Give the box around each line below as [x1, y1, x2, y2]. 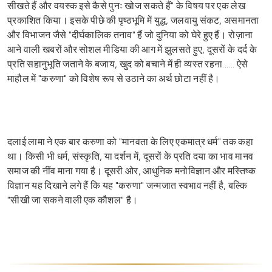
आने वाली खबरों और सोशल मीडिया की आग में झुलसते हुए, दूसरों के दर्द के [7, 42, 257, 56]
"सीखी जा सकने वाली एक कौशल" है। [7, 193, 138, 206]
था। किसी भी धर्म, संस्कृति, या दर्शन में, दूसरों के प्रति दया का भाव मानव [7, 149, 254, 163]
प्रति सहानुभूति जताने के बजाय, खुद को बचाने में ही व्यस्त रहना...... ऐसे [7, 57, 248, 70]
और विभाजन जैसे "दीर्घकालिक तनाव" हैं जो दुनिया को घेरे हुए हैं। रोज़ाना [7, 28, 253, 41]
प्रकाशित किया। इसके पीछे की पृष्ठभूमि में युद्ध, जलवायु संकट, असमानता [7, 13, 259, 27]
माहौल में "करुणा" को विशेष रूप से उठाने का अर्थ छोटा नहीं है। [7, 72, 220, 85]
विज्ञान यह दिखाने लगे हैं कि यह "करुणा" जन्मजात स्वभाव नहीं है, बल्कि [7, 178, 248, 192]
